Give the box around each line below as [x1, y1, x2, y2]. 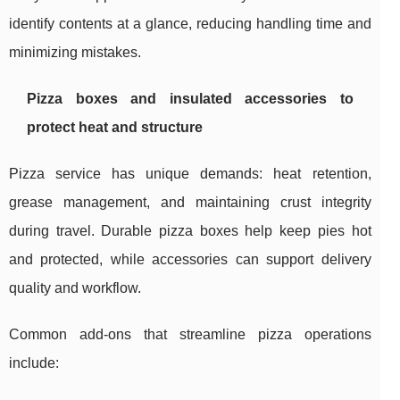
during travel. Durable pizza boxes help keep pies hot [9, 223, 371, 239]
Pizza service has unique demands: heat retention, [9, 166, 371, 182]
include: [9, 355, 59, 371]
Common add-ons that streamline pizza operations [9, 327, 371, 343]
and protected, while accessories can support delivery [9, 252, 371, 268]
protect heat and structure [27, 120, 203, 136]
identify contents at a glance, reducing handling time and [9, 16, 371, 32]
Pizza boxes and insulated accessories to [27, 91, 354, 107]
